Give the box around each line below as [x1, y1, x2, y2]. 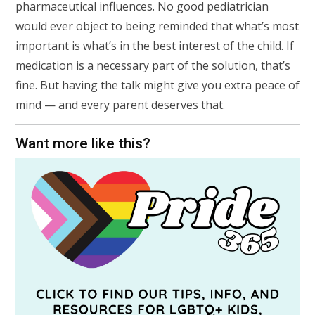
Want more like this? [15, 134, 150, 152]
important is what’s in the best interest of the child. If [15, 37, 294, 53]
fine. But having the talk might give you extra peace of [15, 77, 300, 93]
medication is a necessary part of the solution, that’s [15, 57, 290, 73]
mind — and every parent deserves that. [15, 96, 225, 112]
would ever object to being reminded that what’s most [15, 18, 299, 34]
